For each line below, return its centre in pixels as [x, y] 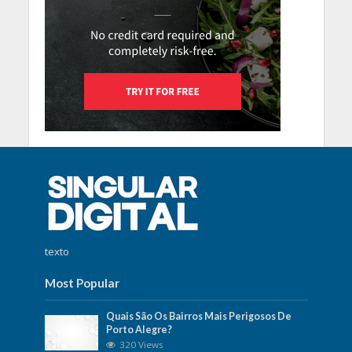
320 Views [142, 344]
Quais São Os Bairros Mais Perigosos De [199, 316]
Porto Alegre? [139, 329]
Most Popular [82, 282]
